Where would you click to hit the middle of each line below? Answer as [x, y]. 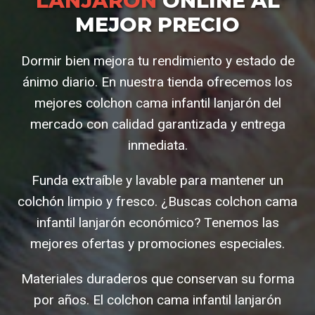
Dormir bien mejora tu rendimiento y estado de [157, 60]
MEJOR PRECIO [157, 24]
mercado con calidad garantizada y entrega [157, 124]
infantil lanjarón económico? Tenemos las [157, 222]
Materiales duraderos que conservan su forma [157, 278]
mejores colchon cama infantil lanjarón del [157, 103]
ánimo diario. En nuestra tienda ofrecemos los [157, 82]
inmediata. [157, 145]
